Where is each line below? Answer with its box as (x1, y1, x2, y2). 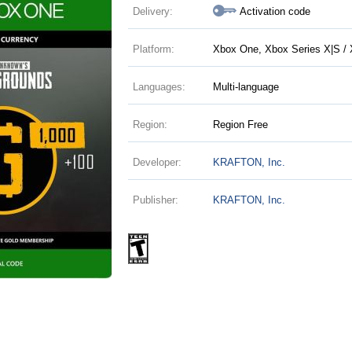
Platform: (132, 43, 174, 55)
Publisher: (132, 194, 178, 206)
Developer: (132, 156, 181, 168)
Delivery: (132, 5, 173, 17)
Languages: (132, 81, 185, 93)
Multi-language (213, 81, 280, 93)
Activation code (240, 5, 311, 17)
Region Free (213, 119, 269, 130)
